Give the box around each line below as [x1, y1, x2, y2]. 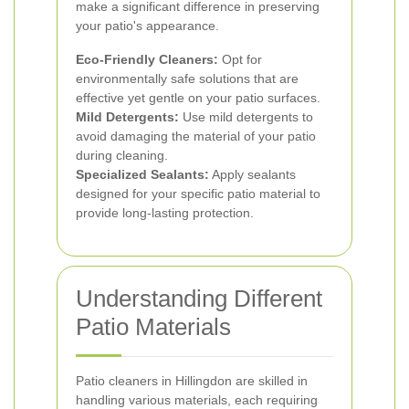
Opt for [218, 52, 262, 67]
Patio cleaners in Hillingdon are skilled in [76, 373, 308, 388]
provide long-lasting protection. [76, 205, 254, 220]
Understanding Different [76, 285, 322, 312]
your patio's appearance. [76, 18, 219, 33]
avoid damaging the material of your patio [76, 129, 316, 143]
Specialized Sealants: [76, 167, 209, 182]
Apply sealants [209, 167, 296, 182]
